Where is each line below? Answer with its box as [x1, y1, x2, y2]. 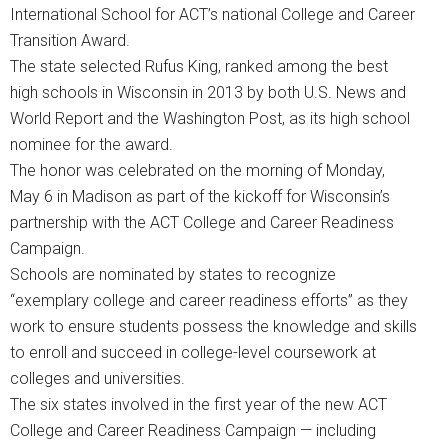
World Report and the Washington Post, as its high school [10, 109, 410, 129]
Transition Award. [10, 31, 130, 51]
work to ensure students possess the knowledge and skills [10, 317, 417, 337]
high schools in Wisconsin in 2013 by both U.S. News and [10, 83, 406, 103]
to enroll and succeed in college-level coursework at [10, 343, 376, 363]
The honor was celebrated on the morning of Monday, [10, 161, 385, 181]
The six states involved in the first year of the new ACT [10, 395, 387, 415]
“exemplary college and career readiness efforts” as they [10, 291, 408, 311]
